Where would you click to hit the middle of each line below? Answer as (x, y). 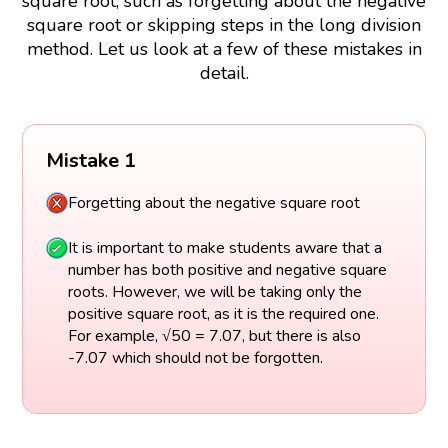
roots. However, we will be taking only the (214, 291)
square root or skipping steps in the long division (224, 24)
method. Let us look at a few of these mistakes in (224, 48)
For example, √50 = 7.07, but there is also (214, 335)
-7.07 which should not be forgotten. (195, 357)
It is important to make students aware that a (224, 247)
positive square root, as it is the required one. (223, 313)
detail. (224, 72)
